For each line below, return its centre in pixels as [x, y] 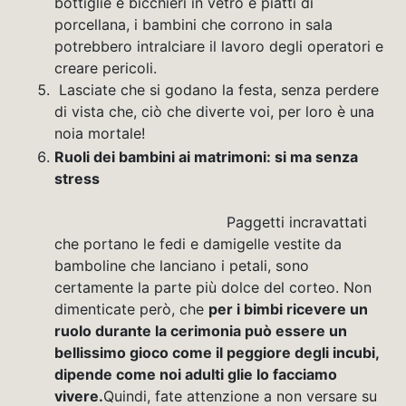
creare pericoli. [106, 68]
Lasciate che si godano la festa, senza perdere [217, 90]
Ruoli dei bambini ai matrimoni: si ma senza [206, 157]
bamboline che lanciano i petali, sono [182, 266]
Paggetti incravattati [211, 222]
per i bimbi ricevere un [288, 309]
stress [79, 179]
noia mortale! [208, 134]
